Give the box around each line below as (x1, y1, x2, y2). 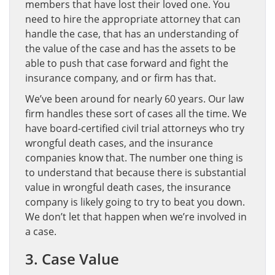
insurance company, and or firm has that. (25, 71, 216, 85)
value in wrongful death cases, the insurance (25, 180, 231, 194)
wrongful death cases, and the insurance (25, 136, 213, 150)
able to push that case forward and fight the (25, 56, 228, 70)
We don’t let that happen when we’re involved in (25, 210, 247, 223)
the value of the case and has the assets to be (25, 42, 236, 55)
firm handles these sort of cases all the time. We (25, 107, 247, 120)
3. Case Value (25, 249, 119, 269)
